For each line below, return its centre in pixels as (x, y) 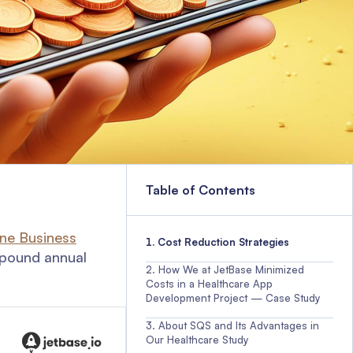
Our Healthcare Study (197, 340)
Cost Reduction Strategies (223, 242)
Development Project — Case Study (233, 298)
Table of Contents (201, 190)
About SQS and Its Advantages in (239, 325)
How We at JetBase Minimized (231, 269)
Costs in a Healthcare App (209, 284)
